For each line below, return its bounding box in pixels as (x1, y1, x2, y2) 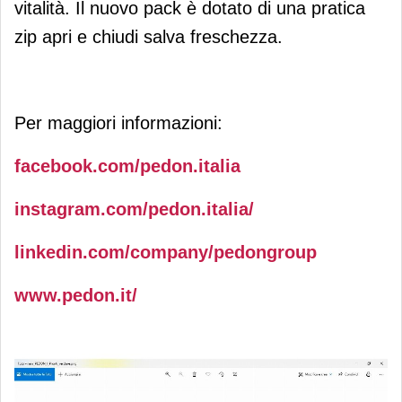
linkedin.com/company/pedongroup (14, 241, 317, 262)
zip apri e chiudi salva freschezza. (14, 26, 283, 47)
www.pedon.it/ (14, 284, 137, 305)
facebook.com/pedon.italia (14, 155, 240, 176)
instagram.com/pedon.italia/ (14, 198, 254, 219)
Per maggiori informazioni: (14, 112, 223, 133)
